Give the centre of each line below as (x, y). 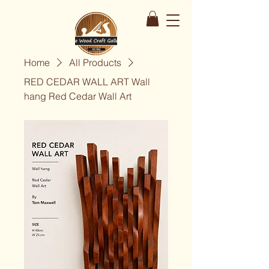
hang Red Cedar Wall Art (78, 96)
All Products (95, 63)
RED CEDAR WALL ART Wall (87, 82)
